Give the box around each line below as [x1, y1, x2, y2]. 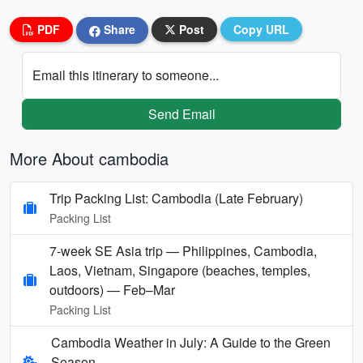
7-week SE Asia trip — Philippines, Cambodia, [49, 241, 317, 260]
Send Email [147, 104, 216, 123]
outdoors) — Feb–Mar [49, 280, 175, 299]
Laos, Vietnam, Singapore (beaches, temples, [49, 260, 310, 280]
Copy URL [233, 21, 289, 37]
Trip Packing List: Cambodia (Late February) [49, 188, 303, 207]
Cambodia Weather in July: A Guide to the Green [50, 332, 331, 352]
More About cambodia [10, 146, 169, 170]
